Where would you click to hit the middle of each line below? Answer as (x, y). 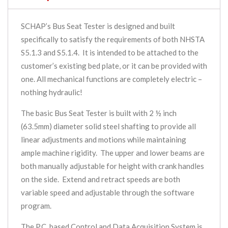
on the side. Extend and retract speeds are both (101, 179)
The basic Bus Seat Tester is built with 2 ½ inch (99, 113)
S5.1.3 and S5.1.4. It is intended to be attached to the (110, 53)
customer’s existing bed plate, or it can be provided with (114, 66)
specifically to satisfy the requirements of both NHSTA (113, 39)
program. (36, 206)
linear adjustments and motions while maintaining (104, 140)
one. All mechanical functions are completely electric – (111, 79)
